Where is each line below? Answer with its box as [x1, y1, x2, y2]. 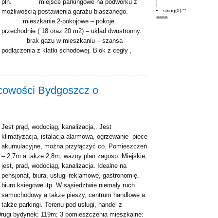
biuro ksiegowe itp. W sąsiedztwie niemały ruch [1, 182, 135, 189]
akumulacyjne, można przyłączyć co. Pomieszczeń [1, 143, 147, 150]
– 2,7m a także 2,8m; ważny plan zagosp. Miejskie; [1, 152, 147, 160]
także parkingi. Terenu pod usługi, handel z [1, 201, 122, 208]
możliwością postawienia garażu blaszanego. [1, 8, 128, 15]
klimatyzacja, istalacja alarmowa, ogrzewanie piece [1, 133, 147, 140]
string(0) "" [163, 7, 186, 13]
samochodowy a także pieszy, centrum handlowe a [1, 191, 145, 199]
